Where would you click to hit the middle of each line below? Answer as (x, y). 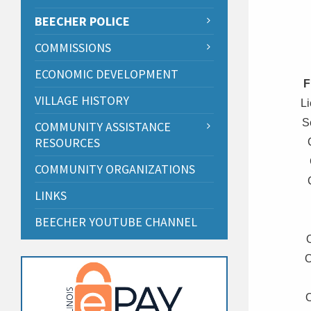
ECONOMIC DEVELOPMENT (107, 74)
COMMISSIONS (73, 48)
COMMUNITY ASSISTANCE (103, 127)
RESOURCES (67, 143)
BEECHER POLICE (82, 22)
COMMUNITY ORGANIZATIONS (115, 169)
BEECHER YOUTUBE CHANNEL (116, 222)
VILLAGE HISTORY (82, 101)
